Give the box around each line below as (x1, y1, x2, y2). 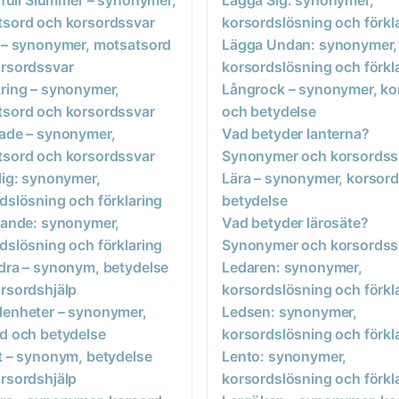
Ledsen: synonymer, (222, 302, 358, 321)
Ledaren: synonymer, (222, 257, 362, 276)
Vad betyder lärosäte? (222, 213, 369, 232)
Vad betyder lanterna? (222, 124, 370, 142)
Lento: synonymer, (222, 346, 347, 365)
